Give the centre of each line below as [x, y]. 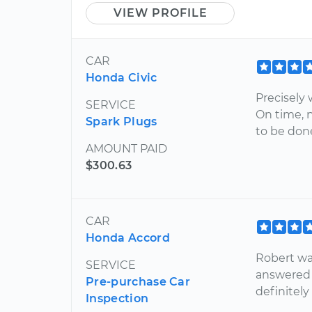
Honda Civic [122, 78]
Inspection [117, 298]
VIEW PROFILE [160, 13]
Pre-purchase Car [138, 282]
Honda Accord [128, 238]
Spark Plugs [122, 122]
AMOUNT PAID [126, 149]
